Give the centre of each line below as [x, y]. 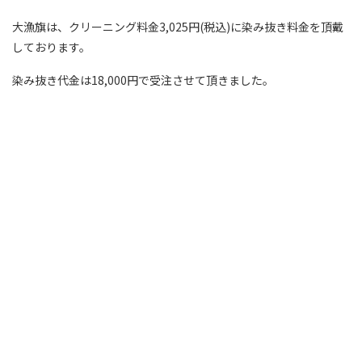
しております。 [51, 46]
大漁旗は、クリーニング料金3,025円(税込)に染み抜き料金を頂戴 [178, 26]
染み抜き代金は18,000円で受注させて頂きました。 [143, 80]
